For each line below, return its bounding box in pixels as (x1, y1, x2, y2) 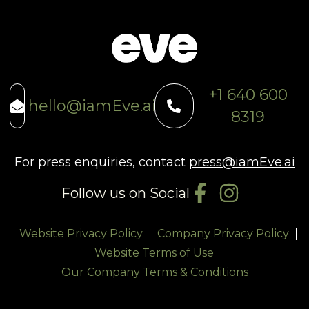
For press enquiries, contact (14, 154, 189, 170)
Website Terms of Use (94, 246, 214, 260)
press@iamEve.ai (188, 154, 295, 170)
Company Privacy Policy (157, 227, 289, 241)
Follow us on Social (61, 185, 190, 202)
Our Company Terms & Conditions (61, 266, 248, 279)
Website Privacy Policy (19, 227, 143, 241)
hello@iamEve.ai (28, 96, 156, 115)
